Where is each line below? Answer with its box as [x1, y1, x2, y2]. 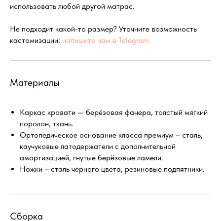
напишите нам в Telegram [62, 36, 149, 45]
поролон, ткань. [20, 119, 74, 129]
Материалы [10, 76, 60, 89]
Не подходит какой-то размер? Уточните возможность [10, 24, 197, 34]
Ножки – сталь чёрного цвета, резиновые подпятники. [20, 164, 205, 174]
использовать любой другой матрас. [10, 1, 135, 11]
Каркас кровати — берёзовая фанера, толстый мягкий [20, 108, 208, 117]
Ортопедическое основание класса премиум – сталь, [20, 130, 203, 140]
